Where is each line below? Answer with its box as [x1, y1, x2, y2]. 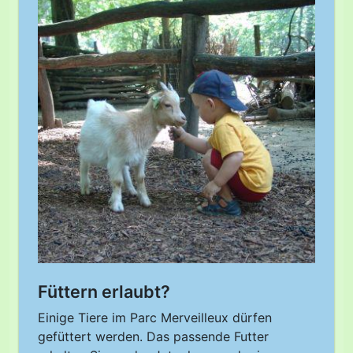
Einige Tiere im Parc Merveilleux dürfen [38, 310, 272, 326]
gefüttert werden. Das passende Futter [38, 329, 269, 345]
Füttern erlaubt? [38, 281, 170, 303]
